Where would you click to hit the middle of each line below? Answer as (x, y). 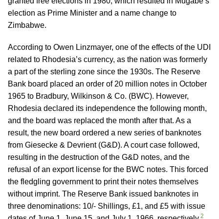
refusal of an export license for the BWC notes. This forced (108, 169)
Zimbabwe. (27, 25)
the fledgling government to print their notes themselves (103, 182)
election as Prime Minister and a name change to (92, 13)
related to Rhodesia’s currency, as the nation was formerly (108, 59)
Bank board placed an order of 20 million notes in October (107, 84)
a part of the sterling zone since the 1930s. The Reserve (104, 72)
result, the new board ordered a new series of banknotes (105, 133)
